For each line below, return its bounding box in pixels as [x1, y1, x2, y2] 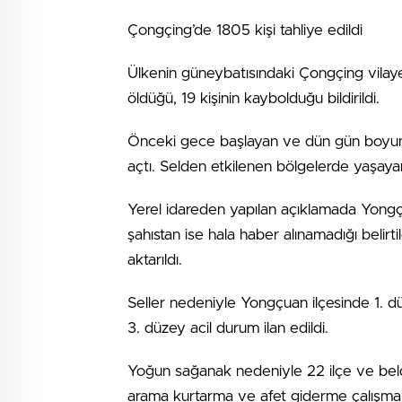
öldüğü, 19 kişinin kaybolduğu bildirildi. [127, 91, 380, 106]
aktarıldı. [127, 252, 182, 267]
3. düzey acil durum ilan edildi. [127, 320, 328, 336]
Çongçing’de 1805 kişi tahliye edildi [127, 22, 363, 38]
